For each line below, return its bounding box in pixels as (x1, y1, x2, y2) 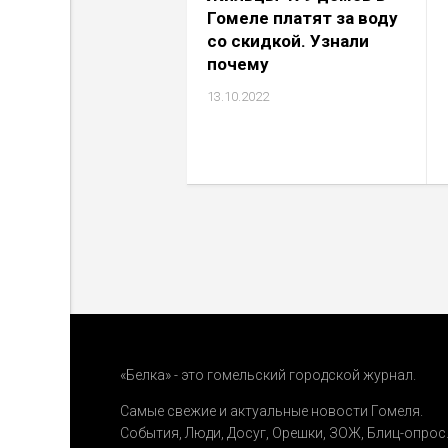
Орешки (272, 425, 323, 442)
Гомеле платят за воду (207, 8, 398, 28)
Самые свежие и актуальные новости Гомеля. (120, 403, 423, 420)
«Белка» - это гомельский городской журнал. (120, 367, 416, 384)
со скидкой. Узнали (207, 31, 369, 51)
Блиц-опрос (367, 425, 446, 442)
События (120, 425, 179, 442)
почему (207, 54, 269, 74)
